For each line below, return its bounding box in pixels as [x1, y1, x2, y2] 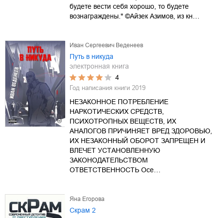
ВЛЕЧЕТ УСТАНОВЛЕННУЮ [70, 146, 160, 154]
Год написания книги [70, 84, 132, 91]
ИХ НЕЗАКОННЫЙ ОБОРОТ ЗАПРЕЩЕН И [70, 136, 205, 145]
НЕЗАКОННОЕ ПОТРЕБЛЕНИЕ [70, 97, 168, 106]
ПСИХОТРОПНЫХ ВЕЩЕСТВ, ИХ [70, 117, 176, 125]
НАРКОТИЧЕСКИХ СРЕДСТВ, [70, 107, 164, 115]
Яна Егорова [70, 195, 105, 202]
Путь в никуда [70, 52, 113, 60]
